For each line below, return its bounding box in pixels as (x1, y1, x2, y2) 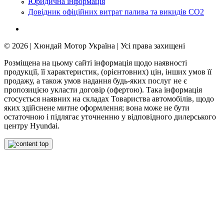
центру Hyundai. (4, 121, 59, 130)
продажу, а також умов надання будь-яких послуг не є (4, 76, 187, 85)
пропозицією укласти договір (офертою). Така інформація (4, 85, 202, 94)
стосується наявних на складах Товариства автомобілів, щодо (4, 94, 214, 103)
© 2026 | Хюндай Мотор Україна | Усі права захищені (4, 41, 185, 50)
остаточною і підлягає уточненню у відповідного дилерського (4, 112, 216, 121)
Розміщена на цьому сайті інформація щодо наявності (4, 58, 187, 67)
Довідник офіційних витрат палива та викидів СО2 (28, 7, 204, 16)
